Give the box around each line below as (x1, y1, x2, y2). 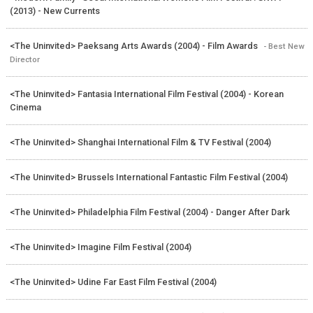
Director (9, 54, 40, 64)
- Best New (263, 41, 305, 51)
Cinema (9, 101, 41, 112)
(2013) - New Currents (9, 5, 100, 16)
